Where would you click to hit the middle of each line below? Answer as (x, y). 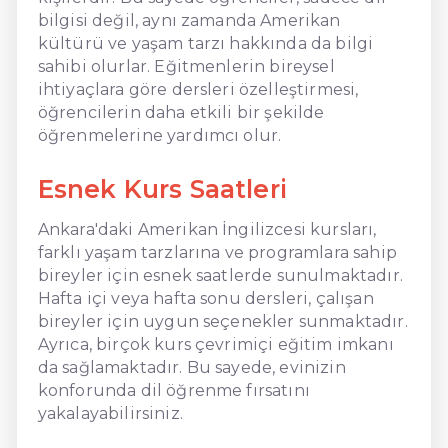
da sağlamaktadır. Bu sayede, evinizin (191, 367)
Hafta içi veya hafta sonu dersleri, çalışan (205, 298)
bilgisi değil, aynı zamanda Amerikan (189, 20)
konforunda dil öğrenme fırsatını (173, 390)
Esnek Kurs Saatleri (162, 188)
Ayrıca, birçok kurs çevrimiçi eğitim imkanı (215, 344)
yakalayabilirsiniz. (110, 413)
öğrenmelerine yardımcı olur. (159, 135)
